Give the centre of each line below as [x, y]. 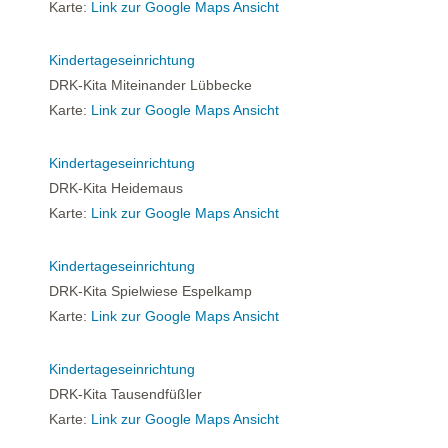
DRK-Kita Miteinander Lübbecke [148, 84]
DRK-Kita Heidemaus [114, 188]
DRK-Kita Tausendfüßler [123, 394]
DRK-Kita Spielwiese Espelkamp [148, 291]
